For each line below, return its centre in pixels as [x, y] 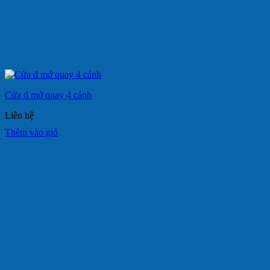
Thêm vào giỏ [31, 132]
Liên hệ [19, 115]
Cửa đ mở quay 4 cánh [48, 95]
